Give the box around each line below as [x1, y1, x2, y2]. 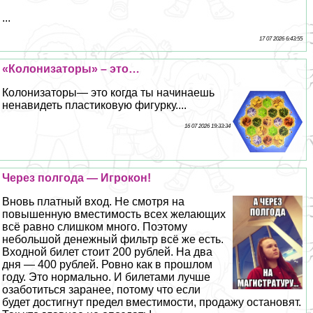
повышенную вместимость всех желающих [2, 208, 226, 221]
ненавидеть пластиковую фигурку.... [2, 99, 187, 112]
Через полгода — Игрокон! [2, 172, 152, 184]
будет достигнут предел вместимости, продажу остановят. [2, 296, 302, 309]
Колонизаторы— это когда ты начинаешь [2, 87, 215, 99]
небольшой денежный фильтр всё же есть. [2, 233, 224, 246]
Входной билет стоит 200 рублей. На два [2, 246, 213, 259]
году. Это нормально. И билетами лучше [2, 271, 211, 284]
